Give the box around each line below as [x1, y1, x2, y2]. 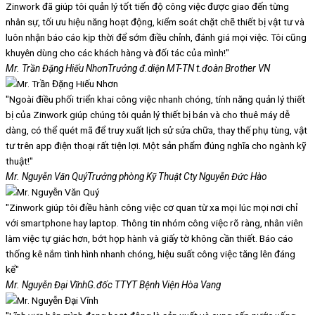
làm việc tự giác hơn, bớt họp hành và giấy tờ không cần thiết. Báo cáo [6, 233, 293, 245]
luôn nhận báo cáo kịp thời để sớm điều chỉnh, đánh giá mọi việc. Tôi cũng [6, 32, 307, 44]
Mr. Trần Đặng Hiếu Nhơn [6, 63, 108, 75]
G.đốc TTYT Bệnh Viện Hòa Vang [87, 279, 221, 291]
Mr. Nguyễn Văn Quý [6, 171, 87, 183]
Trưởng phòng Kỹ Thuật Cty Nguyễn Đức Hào [87, 171, 267, 183]
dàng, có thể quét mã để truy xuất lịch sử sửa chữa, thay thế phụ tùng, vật [6, 124, 307, 136]
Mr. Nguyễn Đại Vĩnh [6, 279, 87, 291]
